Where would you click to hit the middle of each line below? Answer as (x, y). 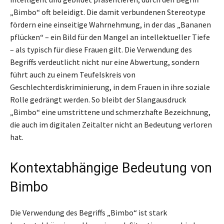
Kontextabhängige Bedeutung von (111, 168)
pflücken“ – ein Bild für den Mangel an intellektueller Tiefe (110, 37)
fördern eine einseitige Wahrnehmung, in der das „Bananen (110, 25)
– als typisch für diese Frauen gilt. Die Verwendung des (101, 50)
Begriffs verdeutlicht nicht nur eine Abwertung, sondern (105, 62)
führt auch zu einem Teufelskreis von (73, 75)
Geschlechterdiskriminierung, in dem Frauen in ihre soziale (110, 87)
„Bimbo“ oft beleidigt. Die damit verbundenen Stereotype (108, 12)
